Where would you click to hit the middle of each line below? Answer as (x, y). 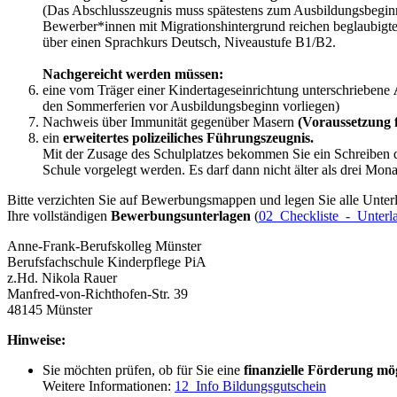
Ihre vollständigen (59, 216)
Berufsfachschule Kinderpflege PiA (107, 262)
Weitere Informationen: (109, 386)
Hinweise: (36, 340)
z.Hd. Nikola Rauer (62, 278)
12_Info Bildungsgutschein (250, 386)
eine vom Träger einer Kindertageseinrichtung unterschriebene (218, 90)
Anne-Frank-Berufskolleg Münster (104, 246)
